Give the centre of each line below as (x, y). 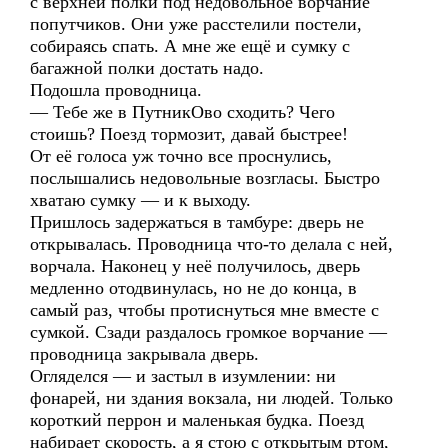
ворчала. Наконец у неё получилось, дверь (195, 266)
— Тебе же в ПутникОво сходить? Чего (182, 112)
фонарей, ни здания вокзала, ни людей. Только (211, 398)
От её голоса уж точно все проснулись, (181, 156)
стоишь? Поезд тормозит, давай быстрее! (189, 134)
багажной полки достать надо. (147, 68)
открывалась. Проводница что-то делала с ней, (211, 244)
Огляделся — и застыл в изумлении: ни (183, 376)
